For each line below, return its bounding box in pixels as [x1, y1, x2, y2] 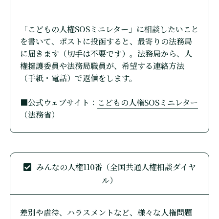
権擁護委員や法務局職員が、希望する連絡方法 [20, 60, 184, 71]
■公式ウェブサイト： [20, 96, 97, 108]
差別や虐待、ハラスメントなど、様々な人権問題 [20, 206, 192, 218]
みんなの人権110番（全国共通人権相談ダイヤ [36, 161, 196, 173]
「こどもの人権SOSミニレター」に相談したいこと [20, 23, 199, 35]
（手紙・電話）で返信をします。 [20, 72, 137, 84]
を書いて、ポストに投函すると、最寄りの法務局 [20, 35, 192, 47]
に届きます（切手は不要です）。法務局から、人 [20, 47, 192, 59]
